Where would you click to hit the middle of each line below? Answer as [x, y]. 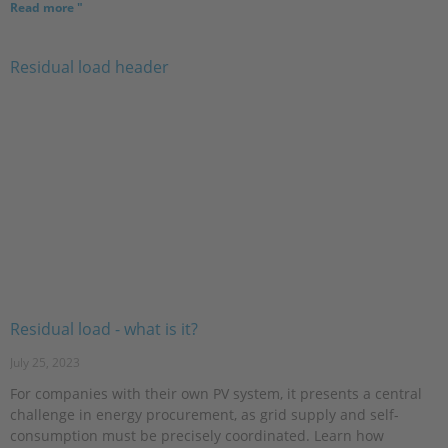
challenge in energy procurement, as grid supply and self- [204, 414]
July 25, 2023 [45, 362]
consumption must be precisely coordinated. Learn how [197, 435]
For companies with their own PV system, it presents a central [216, 393]
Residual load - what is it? [104, 328]
